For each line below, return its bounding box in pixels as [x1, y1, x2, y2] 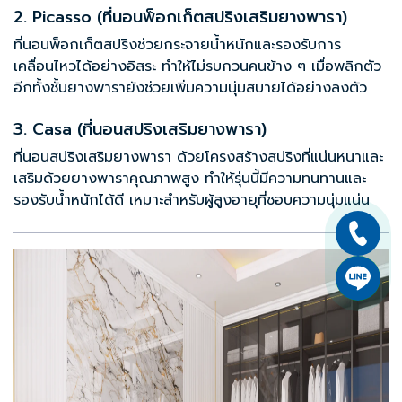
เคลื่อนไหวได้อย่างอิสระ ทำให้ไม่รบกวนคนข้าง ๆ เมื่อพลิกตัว [13, 56, 381, 78]
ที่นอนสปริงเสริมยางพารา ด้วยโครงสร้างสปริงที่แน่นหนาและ [13, 146, 383, 169]
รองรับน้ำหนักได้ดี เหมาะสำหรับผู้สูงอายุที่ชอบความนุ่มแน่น [13, 189, 370, 212]
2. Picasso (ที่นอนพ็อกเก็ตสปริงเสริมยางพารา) [13, 4, 347, 31]
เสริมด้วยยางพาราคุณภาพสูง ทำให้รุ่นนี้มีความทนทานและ [13, 168, 366, 190]
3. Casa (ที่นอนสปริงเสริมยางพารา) [13, 117, 267, 143]
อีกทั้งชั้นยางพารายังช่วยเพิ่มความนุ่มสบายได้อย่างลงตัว [13, 77, 367, 100]
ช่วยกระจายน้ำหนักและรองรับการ [137, 34, 341, 57]
